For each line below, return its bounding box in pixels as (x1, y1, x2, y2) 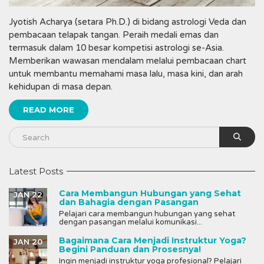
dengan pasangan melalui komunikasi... (59, 217, 202, 227)
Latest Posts (9, 165, 63, 177)
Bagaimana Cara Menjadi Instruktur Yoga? (59, 235, 246, 246)
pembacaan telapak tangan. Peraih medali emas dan (9, 29, 219, 40)
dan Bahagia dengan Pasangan (59, 196, 199, 207)
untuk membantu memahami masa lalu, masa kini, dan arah (9, 68, 243, 79)
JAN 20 (14, 236, 42, 246)
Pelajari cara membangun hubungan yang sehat (59, 209, 235, 219)
